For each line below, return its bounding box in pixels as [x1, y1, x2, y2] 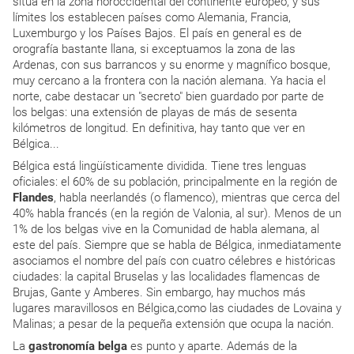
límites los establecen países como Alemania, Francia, [13, 10, 291, 24]
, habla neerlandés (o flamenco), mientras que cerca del [54, 190, 340, 205]
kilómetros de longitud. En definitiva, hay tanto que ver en [13, 121, 305, 135]
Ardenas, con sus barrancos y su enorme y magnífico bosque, [13, 58, 330, 72]
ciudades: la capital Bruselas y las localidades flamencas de [13, 269, 320, 284]
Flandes [13, 190, 54, 205]
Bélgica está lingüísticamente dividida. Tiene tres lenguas [13, 159, 307, 173]
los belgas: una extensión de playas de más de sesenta [13, 105, 297, 119]
